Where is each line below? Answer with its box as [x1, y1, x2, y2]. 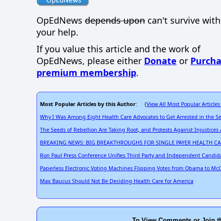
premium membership [37, 67, 136, 79]
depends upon [85, 14, 145, 26]
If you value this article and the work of [37, 43, 200, 55]
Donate [144, 55, 177, 67]
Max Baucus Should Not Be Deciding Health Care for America [40, 177, 193, 184]
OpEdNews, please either [37, 55, 144, 67]
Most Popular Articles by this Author [40, 100, 136, 108]
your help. [37, 26, 78, 38]
